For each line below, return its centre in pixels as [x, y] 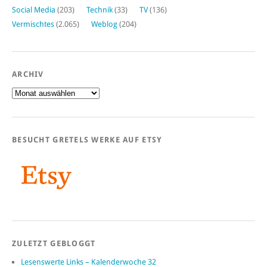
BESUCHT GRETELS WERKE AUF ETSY [87, 140]
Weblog [104, 24]
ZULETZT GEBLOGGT [54, 244]
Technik [100, 10]
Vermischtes [33, 24]
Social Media [34, 10]
